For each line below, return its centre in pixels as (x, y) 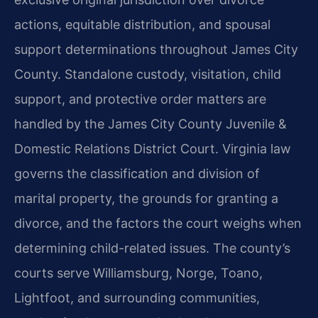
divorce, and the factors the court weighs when (158, 223)
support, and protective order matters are (140, 99)
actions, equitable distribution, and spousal (142, 24)
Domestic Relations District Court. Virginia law (153, 148)
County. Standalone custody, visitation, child (148, 74)
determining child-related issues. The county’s (152, 248)
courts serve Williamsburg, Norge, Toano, (138, 273)
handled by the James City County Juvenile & (150, 124)
